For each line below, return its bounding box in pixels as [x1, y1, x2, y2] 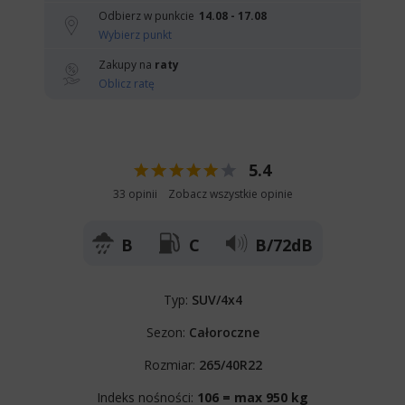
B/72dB [255, 233, 314, 256]
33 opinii [112, 185, 157, 202]
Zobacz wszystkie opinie [167, 185, 293, 202]
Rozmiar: [143, 355, 199, 373]
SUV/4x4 [191, 290, 242, 308]
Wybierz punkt [99, 26, 172, 42]
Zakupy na [99, 56, 155, 72]
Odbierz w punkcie [99, 7, 194, 24]
